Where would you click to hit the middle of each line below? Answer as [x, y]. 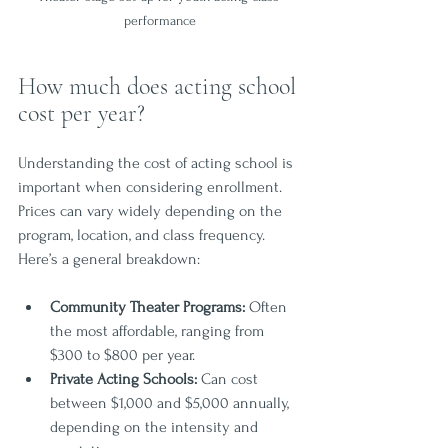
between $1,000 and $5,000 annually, [171, 402]
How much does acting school [160, 86]
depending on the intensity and [156, 426]
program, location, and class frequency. [143, 234]
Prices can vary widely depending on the [152, 210]
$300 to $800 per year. [122, 354]
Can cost [229, 378]
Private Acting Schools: [123, 378]
